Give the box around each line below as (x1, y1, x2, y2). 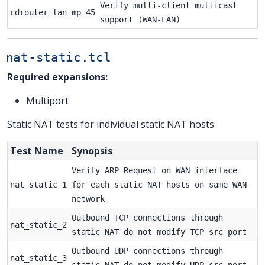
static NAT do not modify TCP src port (72, 227, 247, 237)
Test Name (10, 144, 63, 157)
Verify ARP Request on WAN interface (72, 165, 237, 175)
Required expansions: (7, 70, 108, 83)
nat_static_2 (10, 219, 67, 230)
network (72, 193, 105, 203)
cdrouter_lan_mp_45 (10, 7, 95, 17)
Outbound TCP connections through (72, 212, 223, 222)
